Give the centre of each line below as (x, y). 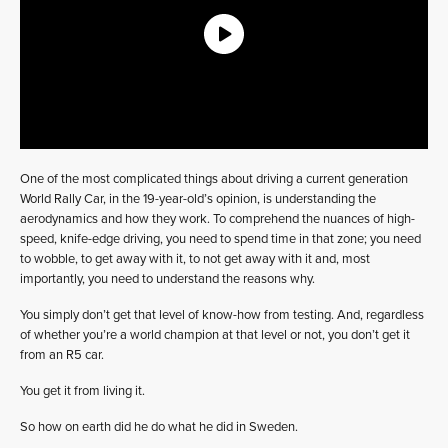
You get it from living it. (82, 391)
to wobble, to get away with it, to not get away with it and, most (195, 259)
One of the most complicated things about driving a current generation (214, 179)
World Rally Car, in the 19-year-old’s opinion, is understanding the (198, 199)
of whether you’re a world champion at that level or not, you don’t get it (215, 335)
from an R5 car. (62, 355)
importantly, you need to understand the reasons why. (167, 279)
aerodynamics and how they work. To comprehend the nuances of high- (217, 219)
